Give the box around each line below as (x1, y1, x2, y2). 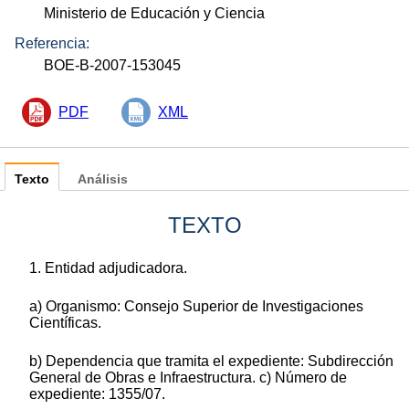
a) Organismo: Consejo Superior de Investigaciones (29, 298, 363, 314)
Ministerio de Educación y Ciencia (44, 5, 266, 22)
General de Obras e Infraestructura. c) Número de (29, 369, 347, 385)
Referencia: (15, 35, 89, 51)
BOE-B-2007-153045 (44, 57, 182, 73)
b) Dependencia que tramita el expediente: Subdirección (29, 352, 393, 369)
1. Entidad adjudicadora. (29, 259, 187, 276)
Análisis (78, 172, 128, 186)
